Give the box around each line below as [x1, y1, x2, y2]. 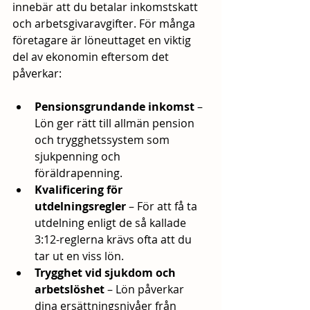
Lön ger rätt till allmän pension [35, 116, 197, 131]
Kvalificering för [35, 182, 125, 198]
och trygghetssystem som [35, 132, 172, 148]
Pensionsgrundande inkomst [35, 99, 194, 115]
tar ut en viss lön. [35, 248, 124, 264]
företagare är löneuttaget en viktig [12, 33, 194, 48]
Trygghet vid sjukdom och [35, 265, 179, 281]
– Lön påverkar [104, 282, 187, 298]
